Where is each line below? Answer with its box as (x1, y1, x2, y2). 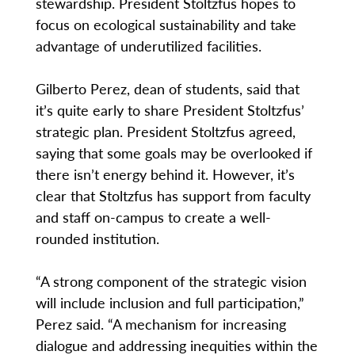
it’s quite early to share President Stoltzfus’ (35, 99, 304, 120)
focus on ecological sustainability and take (35, 13, 296, 34)
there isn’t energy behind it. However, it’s (35, 163, 295, 184)
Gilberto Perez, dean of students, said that (35, 78, 300, 98)
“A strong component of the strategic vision (35, 270, 307, 291)
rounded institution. (35, 227, 159, 248)
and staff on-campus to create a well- (35, 206, 271, 227)
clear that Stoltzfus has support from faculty (35, 185, 311, 205)
